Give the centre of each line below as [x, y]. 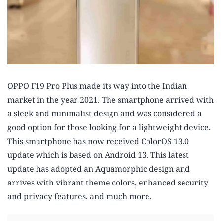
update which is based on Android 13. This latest [98, 155]
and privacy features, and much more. [79, 197]
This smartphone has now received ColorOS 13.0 [98, 141]
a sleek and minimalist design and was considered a [105, 114]
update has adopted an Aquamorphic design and [99, 169]
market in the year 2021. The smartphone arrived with [110, 100]
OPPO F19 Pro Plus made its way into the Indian [97, 86]
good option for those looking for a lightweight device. [109, 128]
